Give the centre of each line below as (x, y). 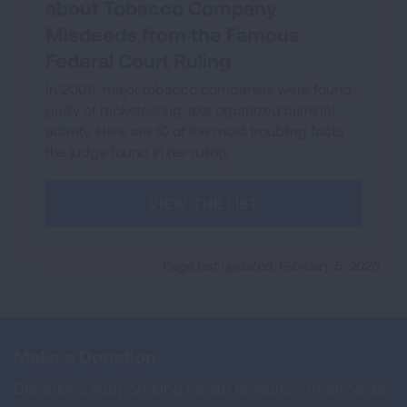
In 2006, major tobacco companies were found (199, 89)
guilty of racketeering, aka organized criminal (190, 109)
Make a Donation (85, 356)
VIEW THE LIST (203, 203)
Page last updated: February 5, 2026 (271, 265)
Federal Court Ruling (138, 60)
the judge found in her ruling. (138, 151)
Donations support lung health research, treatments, (202, 388)
